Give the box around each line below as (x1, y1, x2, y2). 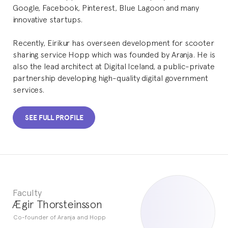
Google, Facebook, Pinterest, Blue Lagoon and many (13, 2, 199, 13)
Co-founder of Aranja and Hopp (13, 213, 106, 221)
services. (13, 83, 45, 95)
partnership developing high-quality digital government (13, 72, 208, 83)
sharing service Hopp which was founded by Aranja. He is (13, 48, 215, 60)
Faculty (13, 186, 42, 198)
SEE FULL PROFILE (25, 112, 83, 123)
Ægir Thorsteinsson (12, 196, 102, 211)
